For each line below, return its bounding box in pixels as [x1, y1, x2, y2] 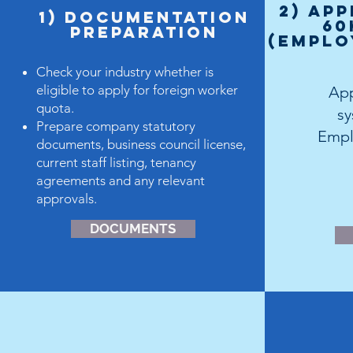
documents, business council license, [35, 136, 246, 152]
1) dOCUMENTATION [39, 7, 250, 27]
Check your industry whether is [35, 64, 217, 80]
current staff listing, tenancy [35, 154, 196, 170]
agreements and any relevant [35, 173, 205, 188]
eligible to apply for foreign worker [35, 82, 238, 98]
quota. [35, 100, 74, 116]
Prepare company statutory [35, 118, 195, 134]
